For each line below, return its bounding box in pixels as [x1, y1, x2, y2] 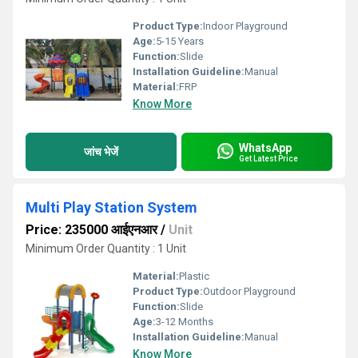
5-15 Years [156, 35, 204, 47]
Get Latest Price [239, 153, 298, 163]
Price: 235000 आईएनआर [26, 222, 157, 237]
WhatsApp [239, 141, 292, 154]
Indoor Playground [203, 20, 288, 32]
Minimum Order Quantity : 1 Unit [26, 242, 186, 255]
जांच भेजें [84, 145, 118, 158]
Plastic [179, 270, 209, 282]
